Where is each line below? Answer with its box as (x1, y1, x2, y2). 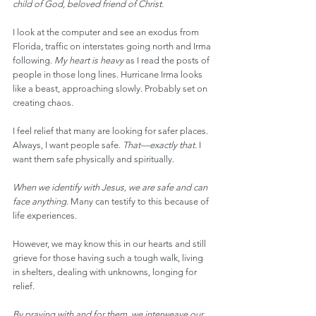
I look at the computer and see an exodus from (13, 27, 201, 37)
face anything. (13, 196, 71, 207)
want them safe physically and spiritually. (13, 154, 174, 164)
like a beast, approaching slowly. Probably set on (13, 83, 209, 94)
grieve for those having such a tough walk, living (13, 253, 205, 263)
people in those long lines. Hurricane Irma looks (13, 69, 205, 80)
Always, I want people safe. (13, 140, 123, 150)
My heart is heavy (54, 55, 123, 66)
